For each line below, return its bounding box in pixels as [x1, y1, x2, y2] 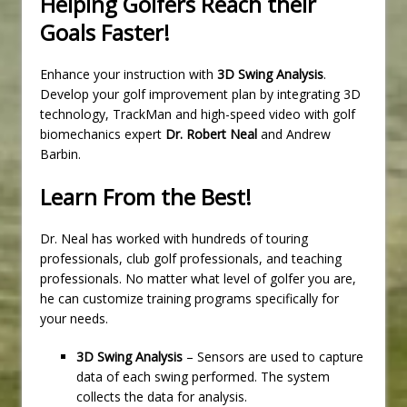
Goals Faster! [40, 16, 170, 47]
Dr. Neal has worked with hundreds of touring [40, 229, 308, 247]
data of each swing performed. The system [76, 367, 330, 385]
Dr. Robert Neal [165, 124, 257, 143]
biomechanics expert [40, 124, 165, 143]
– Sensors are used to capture [183, 347, 363, 365]
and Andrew [257, 124, 331, 143]
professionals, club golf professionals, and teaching [40, 249, 342, 267]
